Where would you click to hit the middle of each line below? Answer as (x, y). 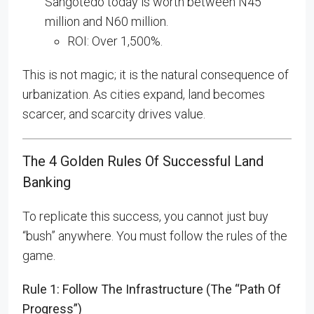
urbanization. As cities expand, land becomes (144, 94)
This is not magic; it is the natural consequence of (156, 75)
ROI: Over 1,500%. (115, 41)
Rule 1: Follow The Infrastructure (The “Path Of (152, 289)
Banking (47, 182)
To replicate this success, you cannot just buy (145, 216)
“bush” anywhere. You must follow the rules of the (155, 236)
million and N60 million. (107, 21)
